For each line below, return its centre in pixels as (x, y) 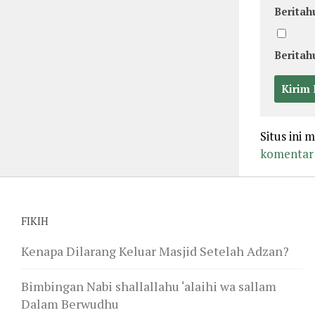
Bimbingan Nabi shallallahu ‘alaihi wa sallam (149, 286)
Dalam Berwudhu (70, 303)
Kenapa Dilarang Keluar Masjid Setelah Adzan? (155, 251)
